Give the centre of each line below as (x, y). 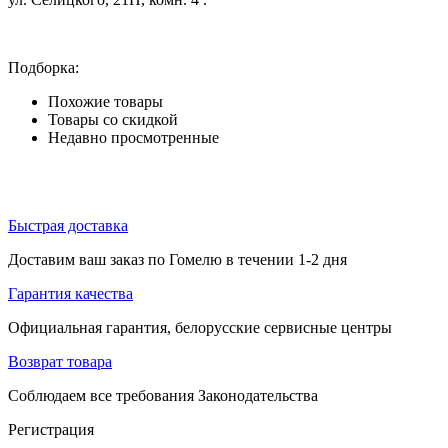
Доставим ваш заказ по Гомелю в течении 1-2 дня (177, 259)
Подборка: (43, 67)
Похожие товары (105, 101)
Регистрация (51, 429)
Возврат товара (60, 361)
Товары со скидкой (113, 119)
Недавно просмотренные (133, 137)
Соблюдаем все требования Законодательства (163, 395)
